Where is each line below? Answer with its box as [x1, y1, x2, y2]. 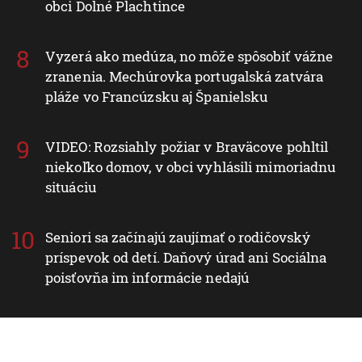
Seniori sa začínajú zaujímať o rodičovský [45, 227, 311, 246]
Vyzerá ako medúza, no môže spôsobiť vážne [45, 46, 334, 65]
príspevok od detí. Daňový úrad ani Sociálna [45, 247, 327, 267]
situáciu [45, 177, 96, 196]
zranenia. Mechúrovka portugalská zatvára [45, 66, 324, 86]
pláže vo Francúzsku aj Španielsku [45, 86, 268, 106]
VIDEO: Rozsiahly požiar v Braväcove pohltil [45, 137, 329, 156]
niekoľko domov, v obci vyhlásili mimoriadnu [45, 157, 336, 176]
